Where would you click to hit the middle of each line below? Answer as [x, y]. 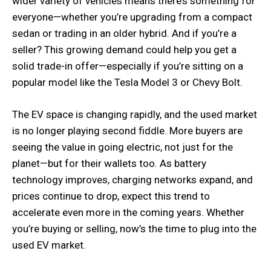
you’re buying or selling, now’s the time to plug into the [134, 229]
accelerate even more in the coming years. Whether [128, 212]
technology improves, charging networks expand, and [132, 180]
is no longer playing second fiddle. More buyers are [127, 131]
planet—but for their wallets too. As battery [109, 163]
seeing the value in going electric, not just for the [122, 147]
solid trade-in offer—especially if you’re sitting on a [128, 66]
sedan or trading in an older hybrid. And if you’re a [124, 33]
